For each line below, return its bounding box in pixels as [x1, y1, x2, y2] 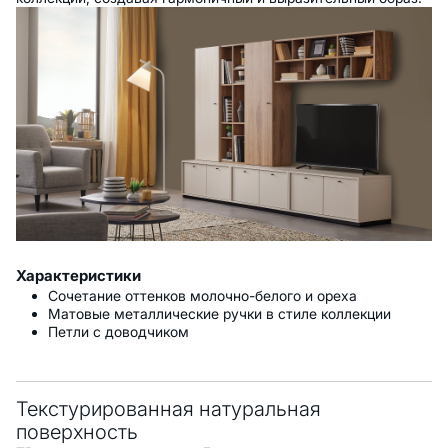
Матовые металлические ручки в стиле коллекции [48, 305, 391, 323]
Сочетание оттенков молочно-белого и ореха [48, 287, 357, 305]
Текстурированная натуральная [16, 397, 321, 422]
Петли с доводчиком [48, 323, 189, 341]
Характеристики [16, 266, 141, 286]
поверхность [16, 420, 138, 445]
